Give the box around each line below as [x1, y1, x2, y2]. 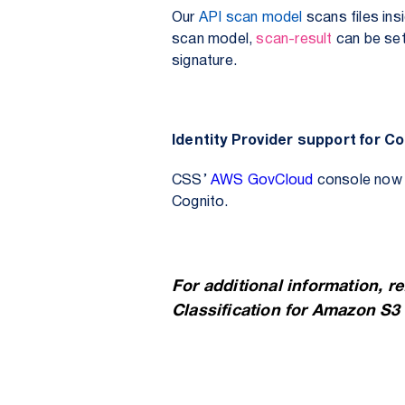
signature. [172, 55, 237, 68]
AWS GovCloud [211, 174, 314, 187]
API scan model [198, 12, 303, 24]
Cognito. [172, 196, 232, 209]
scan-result [256, 33, 333, 46]
